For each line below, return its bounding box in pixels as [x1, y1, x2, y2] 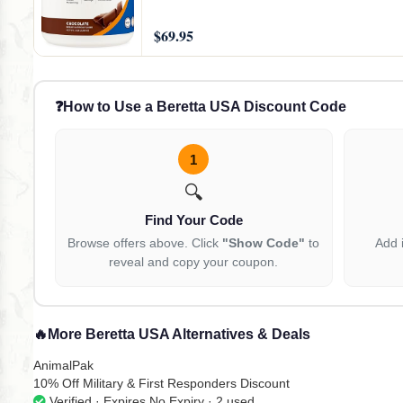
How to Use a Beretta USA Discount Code [62, 99, 346, 115]
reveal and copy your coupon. [109, 255, 279, 270]
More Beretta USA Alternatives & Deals [48, 326, 310, 342]
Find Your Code [144, 212, 243, 228]
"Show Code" [222, 236, 306, 251]
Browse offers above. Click [67, 236, 223, 251]
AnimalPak [33, 357, 94, 372]
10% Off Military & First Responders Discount [33, 375, 290, 390]
